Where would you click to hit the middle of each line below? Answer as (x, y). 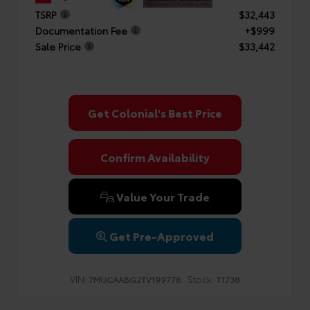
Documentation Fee (81, 30)
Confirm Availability (155, 157)
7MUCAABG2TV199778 (135, 279)
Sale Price (58, 46)
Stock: (201, 279)
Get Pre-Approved (162, 236)
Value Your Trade (162, 196)
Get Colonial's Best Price (155, 112)
